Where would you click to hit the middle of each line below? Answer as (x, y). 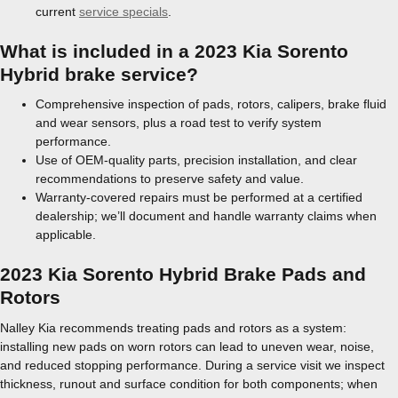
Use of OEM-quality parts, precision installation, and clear (196, 160)
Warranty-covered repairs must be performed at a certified (199, 197)
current (57, 11)
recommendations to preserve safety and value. (170, 179)
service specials (123, 11)
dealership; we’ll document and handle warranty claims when (206, 216)
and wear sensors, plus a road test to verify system (179, 123)
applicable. (66, 235)
